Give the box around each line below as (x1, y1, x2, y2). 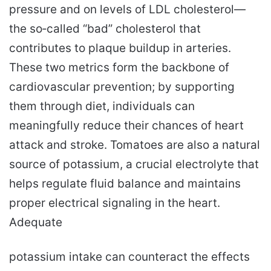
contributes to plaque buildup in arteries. (9, 41, 231, 55)
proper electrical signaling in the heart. (9, 195, 220, 210)
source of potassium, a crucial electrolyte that (9, 157, 259, 171)
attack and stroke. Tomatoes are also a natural (9, 137, 260, 152)
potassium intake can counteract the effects (9, 249, 250, 264)
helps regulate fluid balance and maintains (9, 176, 241, 191)
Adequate (9, 215, 62, 229)
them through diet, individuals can (9, 99, 195, 113)
